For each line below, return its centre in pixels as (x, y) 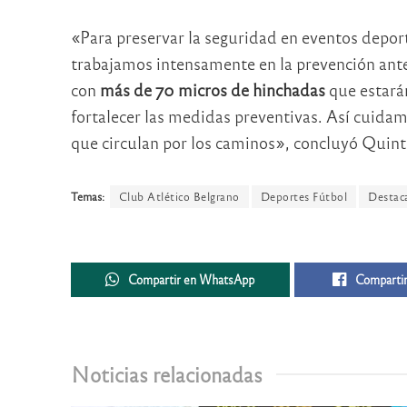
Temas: (87, 197)
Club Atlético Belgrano (179, 197)
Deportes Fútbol (303, 197)
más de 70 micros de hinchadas (212, 89)
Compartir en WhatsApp (192, 279)
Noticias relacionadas (166, 373)
